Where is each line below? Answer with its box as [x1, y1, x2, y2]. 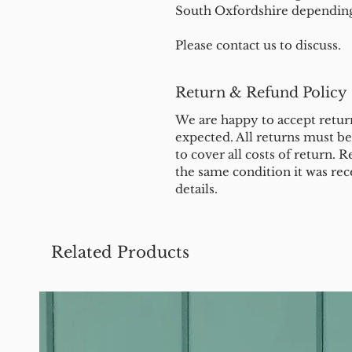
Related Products [51, 243, 189, 262]
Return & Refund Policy [175, 84, 347, 101]
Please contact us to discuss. [175, 38, 341, 53]
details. [175, 181, 218, 196]
